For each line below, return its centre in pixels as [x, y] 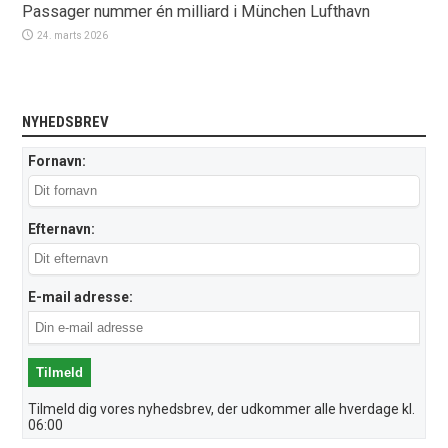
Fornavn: [57, 160]
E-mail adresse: [81, 296]
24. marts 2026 [73, 35]
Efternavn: [62, 228]
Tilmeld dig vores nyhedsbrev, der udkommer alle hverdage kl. [222, 408]
